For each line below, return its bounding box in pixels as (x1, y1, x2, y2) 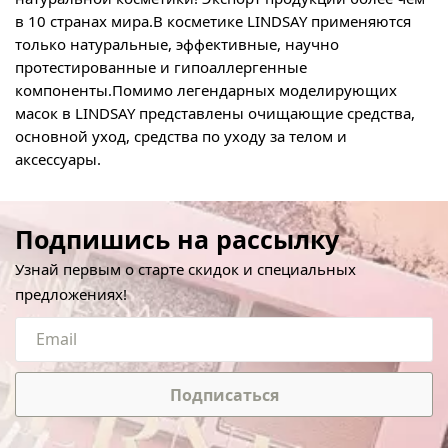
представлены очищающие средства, (139, 103, 415, 123)
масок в (15, 103, 71, 123)
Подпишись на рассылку (15, 222, 339, 256)
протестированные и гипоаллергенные (15, 57, 311, 77)
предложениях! (15, 284, 127, 304)
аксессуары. (15, 149, 101, 169)
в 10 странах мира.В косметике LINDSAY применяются (15, 11, 411, 31)
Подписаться (169, 384, 279, 406)
